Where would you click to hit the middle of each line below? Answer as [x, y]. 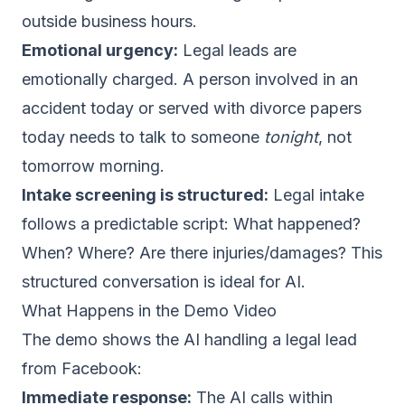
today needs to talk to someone [143, 137]
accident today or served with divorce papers [192, 108]
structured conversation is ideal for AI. [164, 282]
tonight [291, 137]
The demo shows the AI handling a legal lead [189, 339]
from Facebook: [82, 368]
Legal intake [316, 195]
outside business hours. [109, 21]
